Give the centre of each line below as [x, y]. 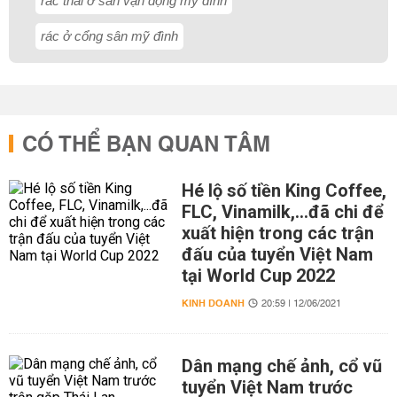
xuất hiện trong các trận [277, 233]
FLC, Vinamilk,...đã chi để [282, 212]
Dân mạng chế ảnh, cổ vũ [281, 366]
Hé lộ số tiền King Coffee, [284, 191]
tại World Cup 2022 [258, 276]
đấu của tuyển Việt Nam [277, 254]
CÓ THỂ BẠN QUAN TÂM [146, 145]
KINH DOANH [213, 304]
